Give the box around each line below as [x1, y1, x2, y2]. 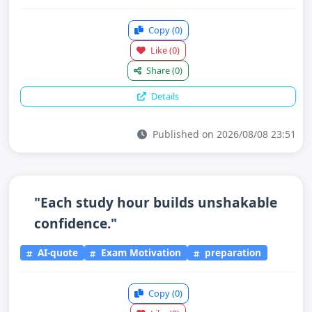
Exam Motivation [98, 246, 182, 260]
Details [149, 89, 179, 102]
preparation [202, 246, 262, 260]
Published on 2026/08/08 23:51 [150, 127, 296, 141]
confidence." [34, 213, 117, 233]
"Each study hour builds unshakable [34, 192, 277, 212]
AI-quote [34, 246, 78, 260]
